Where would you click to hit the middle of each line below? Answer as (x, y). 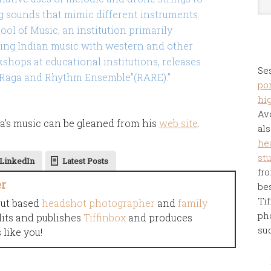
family (193, 203)
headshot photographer (98, 203)
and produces (159, 217)
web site (178, 123)
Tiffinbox (105, 217)
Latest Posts (85, 161)
